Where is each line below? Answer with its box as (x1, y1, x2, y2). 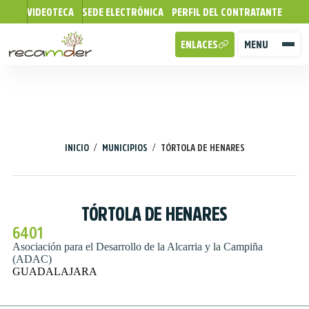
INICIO (64, 142, 91, 152)
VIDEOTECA (27, 6, 74, 17)
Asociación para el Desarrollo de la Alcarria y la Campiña (12, 241, 263, 252)
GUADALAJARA (12, 266, 97, 277)
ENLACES (180, 38, 218, 50)
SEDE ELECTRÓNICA (82, 6, 163, 17)
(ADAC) (12, 253, 52, 265)
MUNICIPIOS (101, 142, 150, 152)
